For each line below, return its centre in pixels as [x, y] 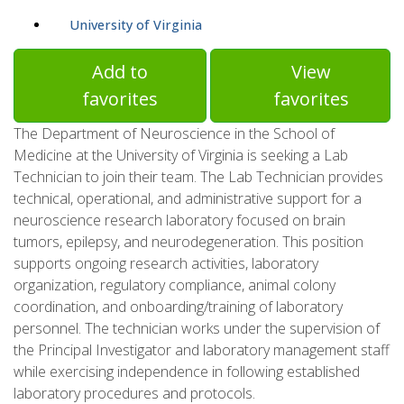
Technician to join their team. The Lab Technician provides [198, 177]
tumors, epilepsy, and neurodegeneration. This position [188, 242]
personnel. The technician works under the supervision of [197, 329]
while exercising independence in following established [187, 372]
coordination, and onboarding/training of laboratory [178, 307]
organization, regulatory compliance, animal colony [174, 285]
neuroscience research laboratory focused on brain [179, 220]
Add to [120, 72]
